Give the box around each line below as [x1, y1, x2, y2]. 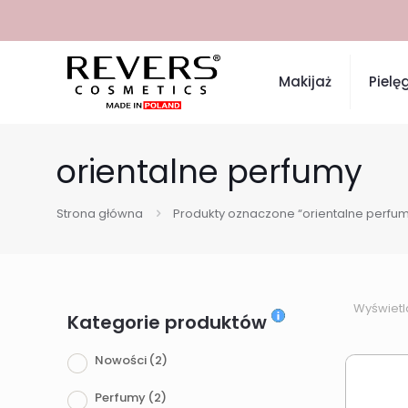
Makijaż [279, 72, 331, 91]
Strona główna [56, 205, 143, 222]
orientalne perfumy [56, 149, 362, 194]
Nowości [95, 352, 147, 369]
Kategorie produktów [67, 310, 271, 335]
